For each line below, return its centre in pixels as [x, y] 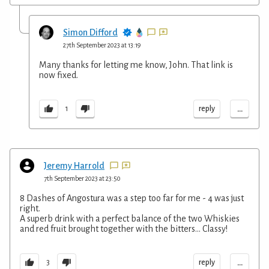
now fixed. [59, 75]
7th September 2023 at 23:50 [82, 178]
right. [30, 208]
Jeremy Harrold [74, 165]
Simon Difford [90, 32]
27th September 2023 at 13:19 [102, 45]
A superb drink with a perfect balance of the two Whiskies [130, 218]
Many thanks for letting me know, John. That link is [136, 65]
